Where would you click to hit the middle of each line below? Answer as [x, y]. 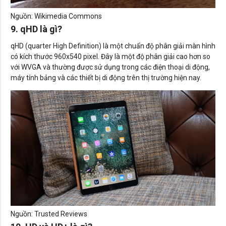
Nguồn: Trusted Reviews [49, 214]
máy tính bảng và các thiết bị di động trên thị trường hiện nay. [106, 78]
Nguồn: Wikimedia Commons [56, 16]
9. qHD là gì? [36, 29]
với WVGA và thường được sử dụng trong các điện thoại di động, [110, 67]
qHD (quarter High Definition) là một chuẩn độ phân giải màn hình [113, 46]
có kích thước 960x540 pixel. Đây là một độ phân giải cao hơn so [110, 57]
